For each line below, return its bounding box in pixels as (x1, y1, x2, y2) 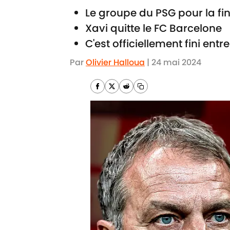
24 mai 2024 (151, 56, 201, 68)
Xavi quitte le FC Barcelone (85, 21, 222, 35)
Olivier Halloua (86, 56, 145, 68)
